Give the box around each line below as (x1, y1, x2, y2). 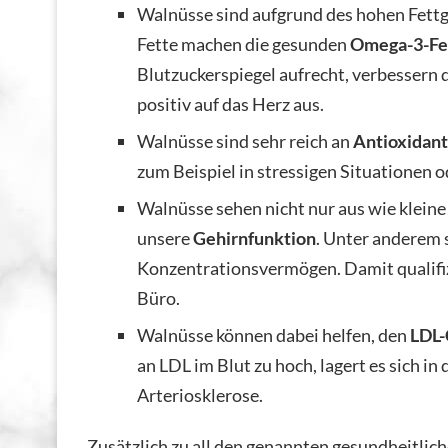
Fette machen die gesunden (137, 32, 350, 55)
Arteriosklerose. (137, 383, 263, 406)
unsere (137, 226, 193, 249)
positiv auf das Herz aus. (137, 92, 324, 115)
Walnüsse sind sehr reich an (137, 129, 353, 152)
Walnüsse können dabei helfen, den (137, 323, 410, 346)
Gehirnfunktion (193, 226, 316, 249)
